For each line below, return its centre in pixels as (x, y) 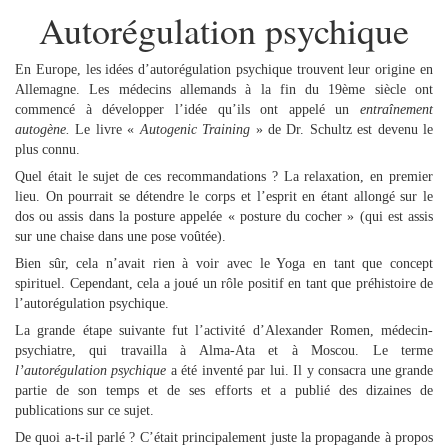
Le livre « (105, 129)
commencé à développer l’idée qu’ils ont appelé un (187, 109)
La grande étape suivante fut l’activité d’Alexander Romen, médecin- (224, 330)
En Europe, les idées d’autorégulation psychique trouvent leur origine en (224, 69)
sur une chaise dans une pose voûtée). (120, 236)
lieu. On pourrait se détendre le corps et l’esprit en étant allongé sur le (224, 196)
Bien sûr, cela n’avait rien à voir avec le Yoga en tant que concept (224, 263)
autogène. (42, 129)
